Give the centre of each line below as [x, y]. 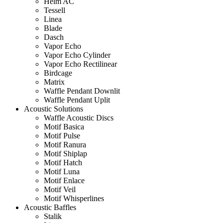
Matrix [54, 82]
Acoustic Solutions [54, 109]
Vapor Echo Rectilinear [80, 64]
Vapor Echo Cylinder [77, 55]
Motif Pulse [62, 135]
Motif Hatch [63, 162]
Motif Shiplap [65, 153]
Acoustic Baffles [50, 207]
